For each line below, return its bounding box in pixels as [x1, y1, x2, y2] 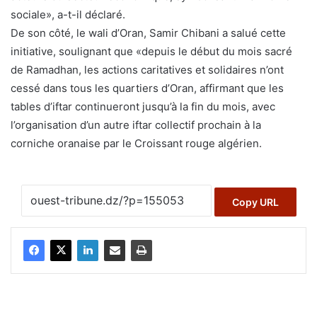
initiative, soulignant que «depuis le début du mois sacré [11, 45, 292, 59]
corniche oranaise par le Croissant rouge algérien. [11, 137, 262, 151]
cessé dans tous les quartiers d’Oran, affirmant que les [11, 81, 284, 96]
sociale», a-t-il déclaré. [11, 8, 125, 22]
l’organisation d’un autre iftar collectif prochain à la [11, 118, 261, 132]
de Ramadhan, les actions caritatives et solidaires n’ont [11, 63, 284, 77]
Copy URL [231, 195, 279, 208]
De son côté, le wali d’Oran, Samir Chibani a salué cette [11, 26, 286, 40]
